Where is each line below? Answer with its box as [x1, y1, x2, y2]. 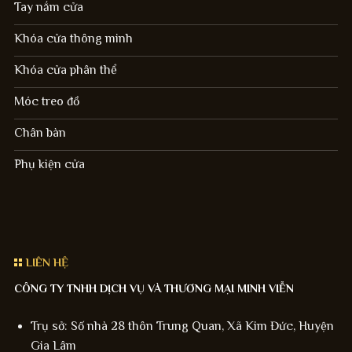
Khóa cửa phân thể [13, 63, 117, 78]
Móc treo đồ [13, 94, 79, 109]
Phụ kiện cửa [13, 157, 85, 172]
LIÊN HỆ [25, 255, 68, 269]
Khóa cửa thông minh [13, 31, 133, 46]
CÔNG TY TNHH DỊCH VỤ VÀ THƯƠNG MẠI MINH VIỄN [13, 282, 294, 295]
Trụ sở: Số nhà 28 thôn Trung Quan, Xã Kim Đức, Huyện [30, 319, 334, 334]
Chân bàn [13, 126, 66, 141]
